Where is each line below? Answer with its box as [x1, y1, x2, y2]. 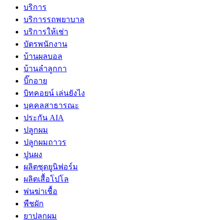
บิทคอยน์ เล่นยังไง [24, 89, 85, 98]
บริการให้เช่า [24, 27, 68, 36]
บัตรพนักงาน [24, 40, 67, 49]
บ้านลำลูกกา [24, 64, 67, 73]
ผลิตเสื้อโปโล [24, 175, 69, 184]
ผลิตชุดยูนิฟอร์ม [24, 163, 78, 171]
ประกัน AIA [24, 113, 64, 122]
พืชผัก [24, 199, 44, 208]
